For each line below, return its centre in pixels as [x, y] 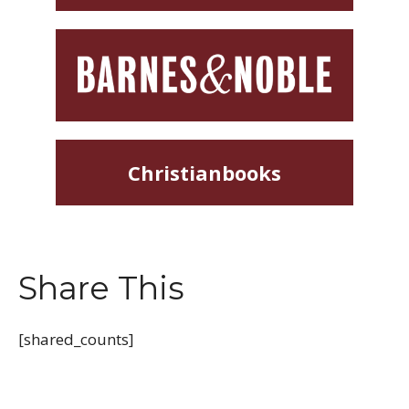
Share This [101, 288]
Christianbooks [204, 172]
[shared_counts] [76, 339]
